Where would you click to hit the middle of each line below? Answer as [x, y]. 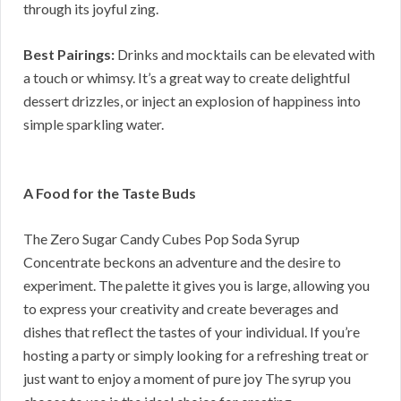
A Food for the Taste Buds [110, 193]
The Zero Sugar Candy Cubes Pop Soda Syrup [162, 239]
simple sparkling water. [94, 124]
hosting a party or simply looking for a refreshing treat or [196, 355]
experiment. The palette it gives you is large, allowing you [196, 286]
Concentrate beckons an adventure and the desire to [182, 262]
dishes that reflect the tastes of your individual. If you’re [192, 332]
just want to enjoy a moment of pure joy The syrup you [187, 379]
